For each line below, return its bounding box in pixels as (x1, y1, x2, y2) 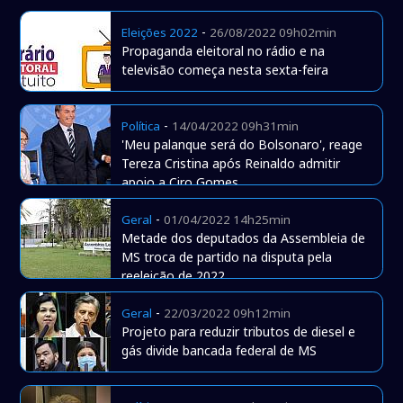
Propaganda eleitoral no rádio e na (121, 42, 326, 60)
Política (121, 118, 161, 135)
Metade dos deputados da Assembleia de (121, 229, 366, 247)
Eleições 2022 (121, 24, 199, 41)
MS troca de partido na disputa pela (121, 248, 333, 266)
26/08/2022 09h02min (210, 24, 337, 41)
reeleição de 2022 (121, 267, 226, 285)
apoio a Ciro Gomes (121, 174, 239, 192)
